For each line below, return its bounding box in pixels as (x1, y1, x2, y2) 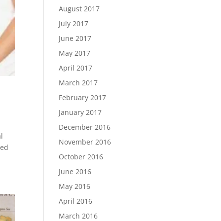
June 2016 (59, 167, 92, 176)
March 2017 (59, 78, 98, 87)
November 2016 (59, 137, 111, 147)
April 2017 (59, 63, 93, 73)
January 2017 (59, 108, 102, 117)
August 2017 (59, 4, 100, 13)
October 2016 (59, 152, 104, 161)
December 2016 (59, 122, 111, 132)
